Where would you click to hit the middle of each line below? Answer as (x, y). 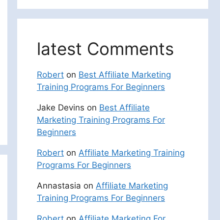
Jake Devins (61, 107)
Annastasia (59, 185)
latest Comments (105, 48)
